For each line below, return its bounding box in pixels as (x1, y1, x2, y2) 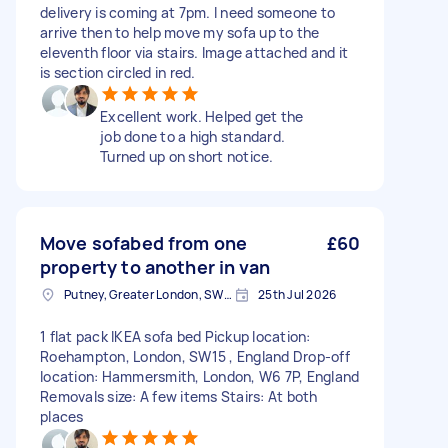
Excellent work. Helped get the (100, 107, 304, 126)
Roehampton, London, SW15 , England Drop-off (40, 347, 350, 366)
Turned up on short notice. (100, 147, 274, 166)
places (40, 407, 84, 426)
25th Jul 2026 (258, 286, 337, 303)
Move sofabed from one (40, 231, 248, 255)
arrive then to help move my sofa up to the (40, 23, 320, 42)
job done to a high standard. (100, 127, 285, 146)
